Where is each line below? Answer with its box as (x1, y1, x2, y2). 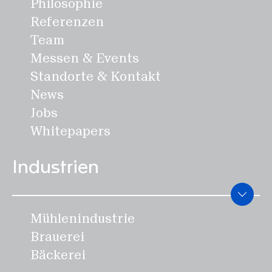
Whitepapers (30, 123, 110, 139)
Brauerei (30, 229, 84, 245)
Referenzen (30, 14, 104, 30)
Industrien (12, 158, 99, 177)
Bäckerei (30, 247, 86, 263)
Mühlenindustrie (30, 211, 135, 226)
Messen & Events (30, 50, 139, 66)
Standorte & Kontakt (30, 69, 161, 84)
